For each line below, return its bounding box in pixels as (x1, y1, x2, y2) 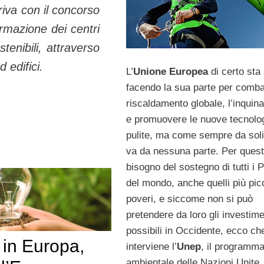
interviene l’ (126, 240, 177, 252)
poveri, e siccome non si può (126, 193, 253, 204)
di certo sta (207, 65, 260, 77)
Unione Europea (133, 65, 208, 77)
